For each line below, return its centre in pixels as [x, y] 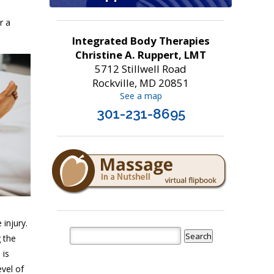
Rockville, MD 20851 [141, 83]
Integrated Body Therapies [141, 41]
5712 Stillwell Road [141, 69]
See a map [141, 96]
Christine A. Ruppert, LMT [141, 55]
